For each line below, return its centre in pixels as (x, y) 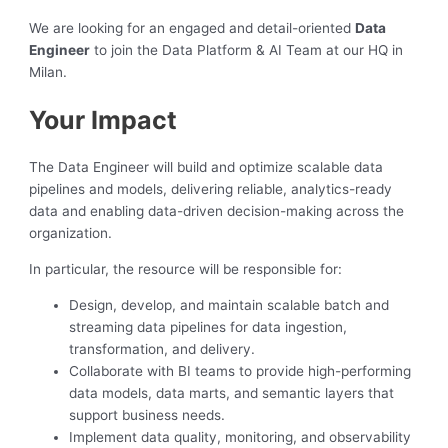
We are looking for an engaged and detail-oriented (192, 27)
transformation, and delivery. (162, 348)
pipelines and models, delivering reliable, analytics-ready (211, 189)
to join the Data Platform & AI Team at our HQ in (247, 49)
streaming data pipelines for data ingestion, (208, 326)
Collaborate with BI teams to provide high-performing (240, 370)
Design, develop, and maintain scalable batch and (229, 304)
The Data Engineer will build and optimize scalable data (206, 167)
